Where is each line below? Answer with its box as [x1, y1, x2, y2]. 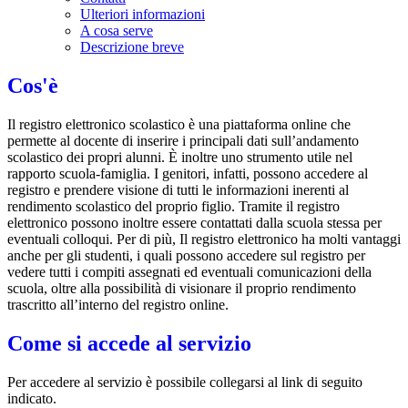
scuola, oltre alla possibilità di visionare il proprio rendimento [7, 280, 356, 296]
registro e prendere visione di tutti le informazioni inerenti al [7, 181, 349, 198]
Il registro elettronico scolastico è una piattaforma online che [7, 116, 351, 132]
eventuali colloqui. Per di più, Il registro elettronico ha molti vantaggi [7, 230, 401, 247]
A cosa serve [80, 23, 153, 39]
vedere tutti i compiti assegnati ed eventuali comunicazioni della [7, 263, 372, 280]
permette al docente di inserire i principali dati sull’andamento [7, 132, 359, 148]
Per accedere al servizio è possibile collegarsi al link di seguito [7, 373, 362, 390]
